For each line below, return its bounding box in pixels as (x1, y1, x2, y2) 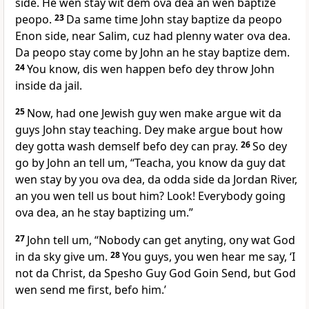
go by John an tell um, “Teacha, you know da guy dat (15, 155, 286, 171)
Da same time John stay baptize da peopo (66, 12, 282, 28)
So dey (252, 139, 287, 154)
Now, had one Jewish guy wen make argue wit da (27, 106, 281, 121)
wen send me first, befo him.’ (15, 282, 166, 298)
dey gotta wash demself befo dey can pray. (15, 139, 238, 154)
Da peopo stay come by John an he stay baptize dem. (15, 45, 290, 61)
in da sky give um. (15, 249, 108, 265)
